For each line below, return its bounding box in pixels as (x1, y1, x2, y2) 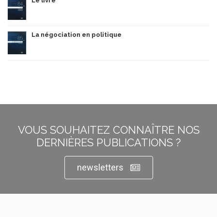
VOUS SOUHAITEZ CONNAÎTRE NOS (17, 123, 200, 136)
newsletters (77, 162, 124, 172)
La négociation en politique (31, 31, 122, 38)
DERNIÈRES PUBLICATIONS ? (36, 136, 181, 149)
